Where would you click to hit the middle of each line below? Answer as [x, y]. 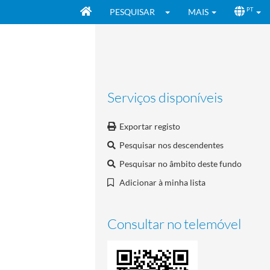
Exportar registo [150, 126]
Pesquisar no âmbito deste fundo [181, 164]
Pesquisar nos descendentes [171, 145]
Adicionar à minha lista [162, 182]
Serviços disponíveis [165, 97]
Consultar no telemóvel [174, 224]
